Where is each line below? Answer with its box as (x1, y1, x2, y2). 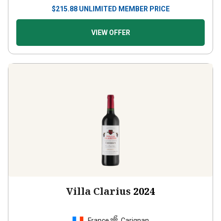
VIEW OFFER (91, 29, 130, 37)
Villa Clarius (66, 184, 131, 198)
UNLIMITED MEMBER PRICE (78, 5, 170, 13)
